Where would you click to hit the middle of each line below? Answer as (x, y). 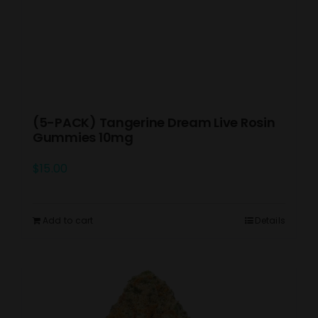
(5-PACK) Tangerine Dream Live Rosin (154, 123)
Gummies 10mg (83, 138)
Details (270, 221)
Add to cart (68, 221)
